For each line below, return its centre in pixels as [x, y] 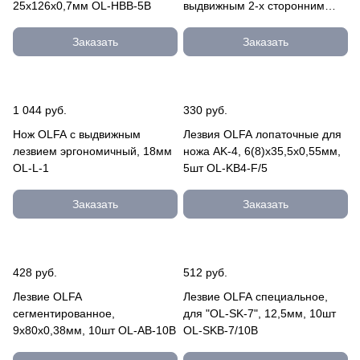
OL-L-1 [31, 168]
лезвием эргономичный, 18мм [92, 151]
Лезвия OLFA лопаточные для [262, 134]
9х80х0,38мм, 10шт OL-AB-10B [94, 330]
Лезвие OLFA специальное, [256, 297]
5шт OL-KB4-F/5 [225, 168]
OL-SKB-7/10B [221, 330]
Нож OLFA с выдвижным [77, 134]
